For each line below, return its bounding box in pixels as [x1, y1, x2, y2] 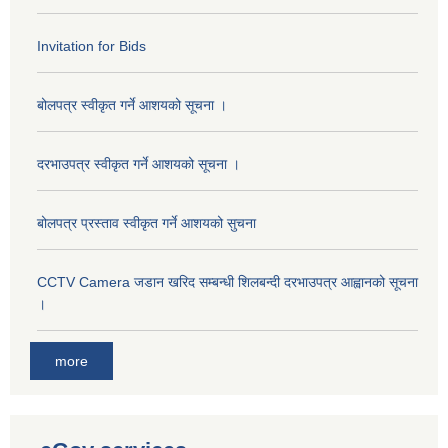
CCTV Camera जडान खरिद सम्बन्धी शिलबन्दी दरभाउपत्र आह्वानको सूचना [37, 274, 418, 291]
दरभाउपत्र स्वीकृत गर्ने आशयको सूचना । [37, 156, 240, 173]
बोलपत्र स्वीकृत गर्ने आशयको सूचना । [37, 97, 227, 114]
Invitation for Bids [37, 38, 146, 55]
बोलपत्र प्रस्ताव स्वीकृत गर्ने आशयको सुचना [37, 215, 256, 232]
